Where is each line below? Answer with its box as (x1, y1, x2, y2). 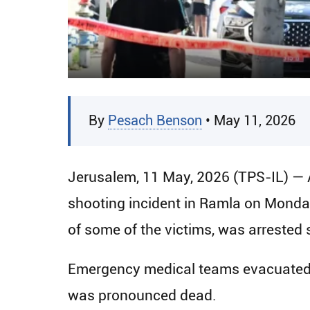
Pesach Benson (108, 113, 202, 129)
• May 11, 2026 (202, 113, 295, 129)
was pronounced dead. (68, 286, 217, 304)
